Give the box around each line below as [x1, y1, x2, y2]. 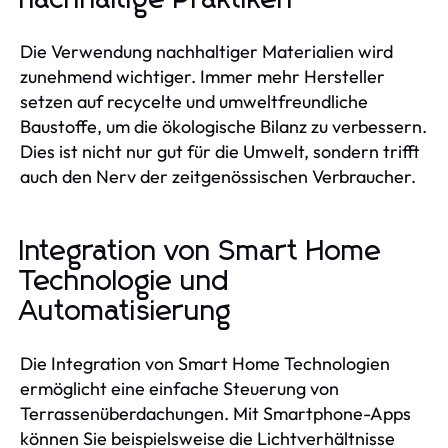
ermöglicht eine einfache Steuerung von [20, 376, 339, 400]
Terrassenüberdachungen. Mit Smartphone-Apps [20, 401, 411, 425]
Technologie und [20, 267, 230, 296]
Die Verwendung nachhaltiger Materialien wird [20, 39, 393, 63]
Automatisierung [20, 297, 232, 326]
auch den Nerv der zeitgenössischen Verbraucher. [20, 164, 416, 188]
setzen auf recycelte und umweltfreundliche [20, 89, 368, 113]
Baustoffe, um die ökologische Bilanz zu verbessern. [20, 114, 427, 138]
